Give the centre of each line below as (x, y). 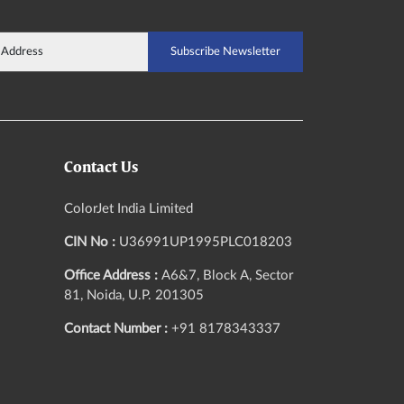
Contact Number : (117, 329)
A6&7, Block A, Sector (227, 276)
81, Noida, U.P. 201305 (133, 296)
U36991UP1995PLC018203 (205, 243)
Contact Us (101, 168)
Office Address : (112, 276)
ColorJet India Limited (128, 209)
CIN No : (91, 243)
